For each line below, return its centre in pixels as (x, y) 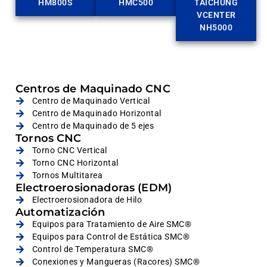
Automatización (60, 212)
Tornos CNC (49, 139)
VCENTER (216, 15)
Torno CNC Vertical (69, 150)
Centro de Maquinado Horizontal (97, 114)
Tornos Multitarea (67, 176)
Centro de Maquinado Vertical (91, 101)
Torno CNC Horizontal (75, 163)
